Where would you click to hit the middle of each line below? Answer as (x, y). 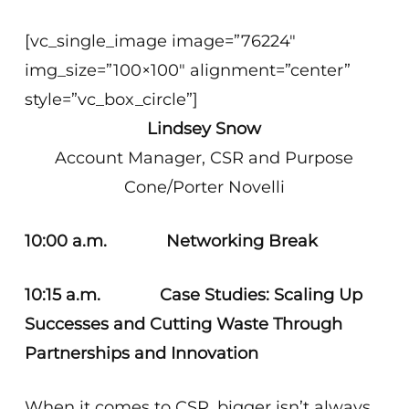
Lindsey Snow (204, 129)
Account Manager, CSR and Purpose (204, 158)
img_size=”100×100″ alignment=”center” (188, 70)
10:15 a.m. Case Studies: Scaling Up (194, 295)
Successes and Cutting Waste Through (184, 324)
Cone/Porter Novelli (204, 187)
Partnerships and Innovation (144, 353)
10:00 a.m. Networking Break (172, 241)
